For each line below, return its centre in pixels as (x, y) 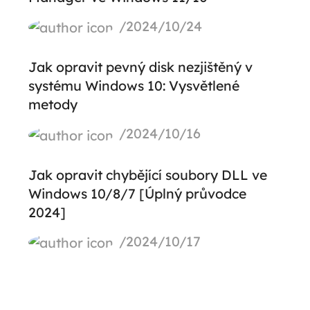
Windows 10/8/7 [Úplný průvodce (137, 193)
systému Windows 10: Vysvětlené (134, 86)
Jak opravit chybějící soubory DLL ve (147, 174)
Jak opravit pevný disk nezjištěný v (140, 67)
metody (53, 104)
